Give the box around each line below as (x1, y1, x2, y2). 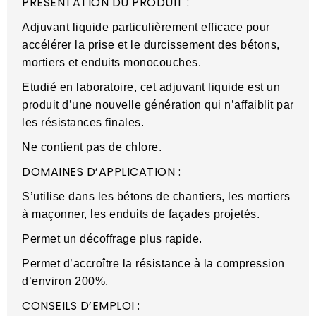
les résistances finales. (22, 116, 144, 129)
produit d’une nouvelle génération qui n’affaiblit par (22, 99, 294, 111)
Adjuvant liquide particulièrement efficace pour (22, 21, 270, 34)
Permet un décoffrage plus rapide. (22, 233, 202, 245)
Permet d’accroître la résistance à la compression (22, 257, 285, 270)
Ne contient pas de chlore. (22, 141, 162, 154)
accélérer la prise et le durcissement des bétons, (22, 39, 280, 51)
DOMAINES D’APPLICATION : (22, 164, 181, 181)
